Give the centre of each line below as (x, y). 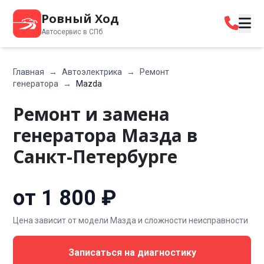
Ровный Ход (80, 19)
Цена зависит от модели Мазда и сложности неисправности (131, 220)
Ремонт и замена (92, 114)
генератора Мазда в (106, 135)
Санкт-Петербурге (95, 156)
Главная (29, 72)
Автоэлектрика (92, 72)
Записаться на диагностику (132, 253)
